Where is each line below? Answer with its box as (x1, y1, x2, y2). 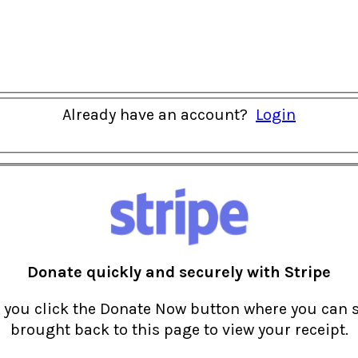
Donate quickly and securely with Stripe (27, 263, 331, 282)
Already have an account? (62, 105, 256, 125)
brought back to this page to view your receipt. (10, 320, 348, 340)
